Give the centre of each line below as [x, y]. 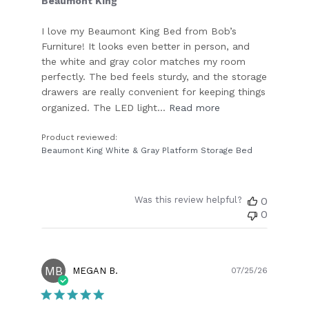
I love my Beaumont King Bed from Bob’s [139, 31]
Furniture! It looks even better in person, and [146, 47]
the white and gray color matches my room [144, 62]
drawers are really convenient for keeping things [154, 92]
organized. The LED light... [104, 108]
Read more [195, 108]
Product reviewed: [81, 138]
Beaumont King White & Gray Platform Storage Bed [147, 151]
